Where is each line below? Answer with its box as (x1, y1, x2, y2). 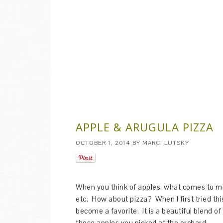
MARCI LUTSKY (142, 139, 189, 147)
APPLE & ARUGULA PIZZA (76, 119, 214, 134)
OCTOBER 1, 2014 (76, 139, 130, 147)
